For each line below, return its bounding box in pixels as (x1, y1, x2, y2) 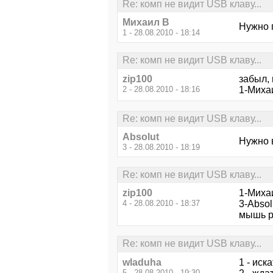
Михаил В (122, 17, 169, 28)
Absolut (122, 131, 159, 142)
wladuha (122, 257, 161, 268)
